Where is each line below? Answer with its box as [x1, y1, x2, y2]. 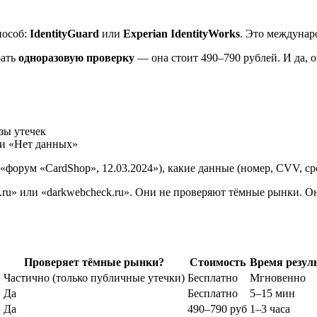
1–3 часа [250, 302, 290, 315]
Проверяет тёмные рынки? [24, 255, 164, 268]
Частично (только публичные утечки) [4, 271, 185, 284]
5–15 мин [250, 287, 295, 299]
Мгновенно [250, 271, 306, 284]
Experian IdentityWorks [123, 28, 240, 40]
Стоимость [189, 255, 246, 268]
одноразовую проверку [18, 52, 134, 64]
